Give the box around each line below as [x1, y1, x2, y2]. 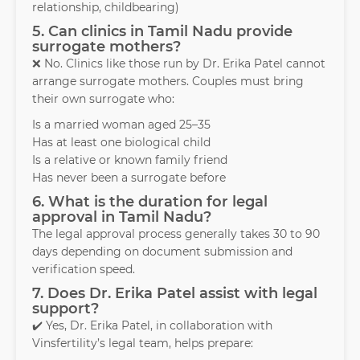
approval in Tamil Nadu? [32, 208, 211, 227]
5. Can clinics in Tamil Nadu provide [32, 22, 292, 41]
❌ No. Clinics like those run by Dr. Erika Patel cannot [32, 56, 325, 72]
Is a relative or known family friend [32, 153, 227, 168]
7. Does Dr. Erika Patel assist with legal [32, 284, 317, 303]
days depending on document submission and [32, 244, 292, 260]
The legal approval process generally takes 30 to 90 [32, 227, 320, 242]
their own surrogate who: [32, 92, 174, 107]
